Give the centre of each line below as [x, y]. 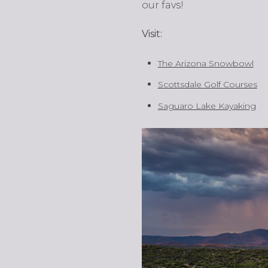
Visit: [152, 34]
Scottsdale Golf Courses [207, 85]
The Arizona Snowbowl [205, 63]
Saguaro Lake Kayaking [207, 106]
